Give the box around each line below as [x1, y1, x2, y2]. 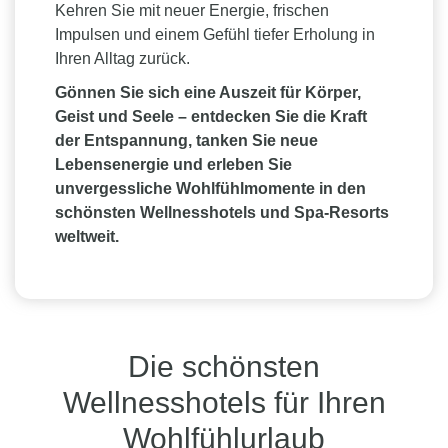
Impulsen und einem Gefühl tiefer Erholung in [55, 26, 375, 43]
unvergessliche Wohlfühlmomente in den [55, 180, 366, 197]
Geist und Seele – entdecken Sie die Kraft [55, 108, 367, 125]
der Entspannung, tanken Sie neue [55, 132, 318, 149]
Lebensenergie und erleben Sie [55, 156, 292, 173]
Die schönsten [128, 350, 320, 383]
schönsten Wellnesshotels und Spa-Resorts [55, 204, 389, 221]
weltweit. [55, 228, 119, 245]
